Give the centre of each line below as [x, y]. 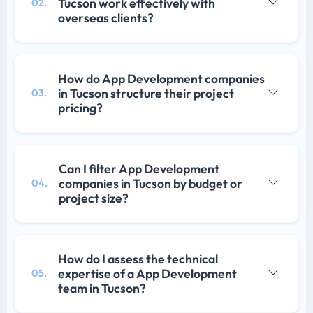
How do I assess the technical [138, 259]
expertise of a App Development [147, 274]
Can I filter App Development [139, 169]
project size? [94, 198]
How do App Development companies [161, 79]
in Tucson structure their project [146, 94]
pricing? [80, 108]
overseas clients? [106, 18]
